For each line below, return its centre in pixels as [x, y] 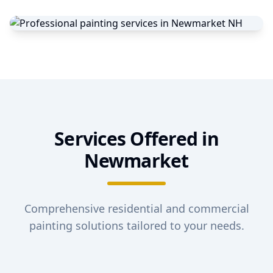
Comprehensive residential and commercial [136, 208]
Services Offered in [136, 139]
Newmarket [136, 161]
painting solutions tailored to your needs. [136, 225]
